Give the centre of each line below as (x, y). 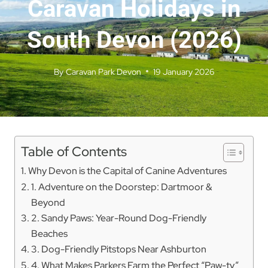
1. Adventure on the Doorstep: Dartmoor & (122, 187)
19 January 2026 (183, 71)
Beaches (50, 234)
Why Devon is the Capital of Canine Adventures (128, 171)
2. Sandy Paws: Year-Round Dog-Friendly (119, 218)
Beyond (48, 202)
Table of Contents (74, 152)
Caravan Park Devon (103, 71)
